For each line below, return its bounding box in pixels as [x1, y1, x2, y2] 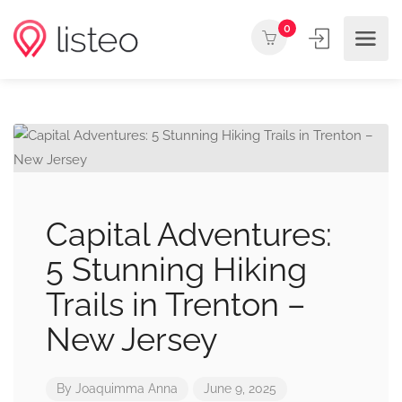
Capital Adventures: [46, 215, 332, 253]
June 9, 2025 [204, 381, 276, 396]
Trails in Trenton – [46, 285, 306, 323]
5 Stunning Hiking [46, 250, 307, 288]
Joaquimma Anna [75, 381, 178, 396]
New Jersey [46, 320, 218, 358]
